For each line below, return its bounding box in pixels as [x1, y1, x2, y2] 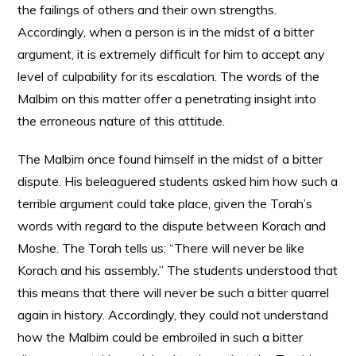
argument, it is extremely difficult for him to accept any [17, 46, 326, 62]
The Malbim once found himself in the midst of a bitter [17, 151, 323, 167]
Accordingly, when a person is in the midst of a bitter [17, 24, 315, 40]
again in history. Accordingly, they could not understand [17, 307, 329, 323]
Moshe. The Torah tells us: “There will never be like [17, 240, 305, 256]
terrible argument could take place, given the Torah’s [17, 195, 313, 211]
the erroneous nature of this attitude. [17, 113, 226, 129]
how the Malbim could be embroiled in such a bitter [17, 329, 304, 345]
